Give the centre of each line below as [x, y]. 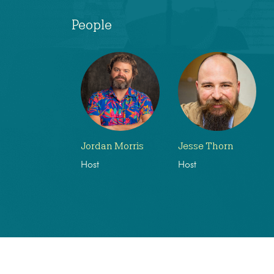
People [92, 25]
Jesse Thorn [206, 146]
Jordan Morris [112, 146]
